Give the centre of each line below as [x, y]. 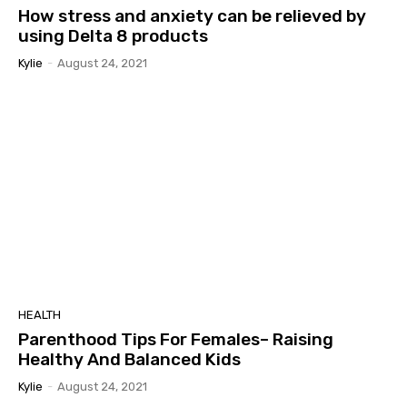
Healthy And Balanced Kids [129, 359]
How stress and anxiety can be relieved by [192, 16]
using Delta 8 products [113, 36]
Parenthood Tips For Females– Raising [176, 339]
